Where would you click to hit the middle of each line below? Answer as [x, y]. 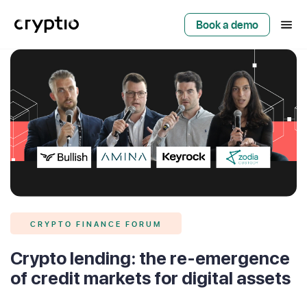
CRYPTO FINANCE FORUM [96, 223]
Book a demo [227, 24]
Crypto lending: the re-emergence [150, 258]
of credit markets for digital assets [150, 278]
